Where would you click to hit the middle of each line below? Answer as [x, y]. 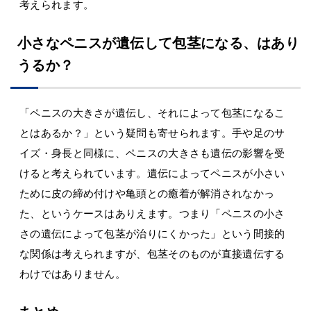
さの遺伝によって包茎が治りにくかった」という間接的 [152, 233]
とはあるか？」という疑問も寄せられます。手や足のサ [152, 133]
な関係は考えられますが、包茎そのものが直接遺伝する [152, 253]
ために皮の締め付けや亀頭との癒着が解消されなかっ [147, 193]
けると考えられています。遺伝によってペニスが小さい [152, 173]
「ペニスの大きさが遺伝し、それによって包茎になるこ [152, 112]
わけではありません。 [73, 274]
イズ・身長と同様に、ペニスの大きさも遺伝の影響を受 [152, 153]
